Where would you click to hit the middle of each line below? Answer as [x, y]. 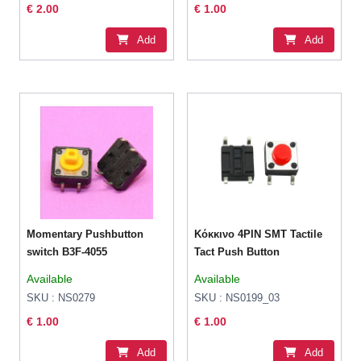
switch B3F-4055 [67, 252]
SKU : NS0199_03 [237, 298]
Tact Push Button [237, 252]
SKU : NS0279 [61, 298]
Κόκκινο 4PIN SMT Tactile [259, 234]
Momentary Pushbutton [85, 234]
